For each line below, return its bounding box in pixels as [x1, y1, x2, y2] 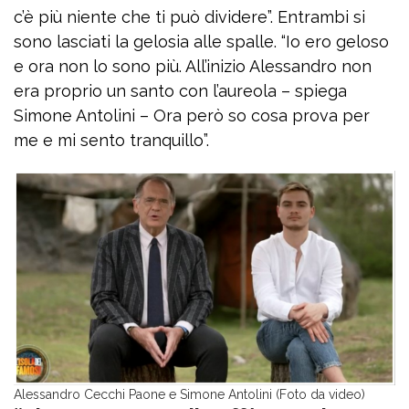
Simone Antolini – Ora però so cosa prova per [14, 106, 370, 125]
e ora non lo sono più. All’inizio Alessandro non [14, 57, 372, 76]
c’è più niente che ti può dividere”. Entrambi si [14, 7, 365, 26]
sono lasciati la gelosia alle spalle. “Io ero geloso [14, 32, 389, 51]
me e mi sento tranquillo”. [14, 131, 209, 150]
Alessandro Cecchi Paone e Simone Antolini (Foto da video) [14, 387, 365, 402]
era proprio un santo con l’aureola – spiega [14, 81, 347, 100]
